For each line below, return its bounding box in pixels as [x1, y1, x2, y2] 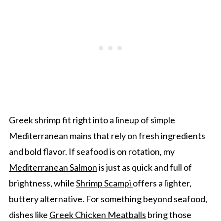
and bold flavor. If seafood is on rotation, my [8, 146, 175, 157]
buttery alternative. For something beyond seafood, [8, 193, 207, 205]
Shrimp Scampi [75, 178, 133, 189]
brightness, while [8, 178, 76, 189]
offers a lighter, [132, 178, 191, 189]
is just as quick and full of [97, 162, 192, 173]
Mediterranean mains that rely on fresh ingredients [8, 130, 205, 142]
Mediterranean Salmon [8, 162, 97, 173]
